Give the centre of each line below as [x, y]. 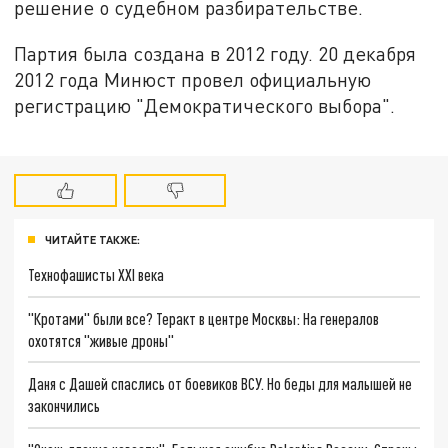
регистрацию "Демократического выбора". [207, 106]
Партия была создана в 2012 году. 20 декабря [215, 54]
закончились [64, 406]
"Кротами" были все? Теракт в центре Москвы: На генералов [204, 318]
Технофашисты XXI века [96, 274]
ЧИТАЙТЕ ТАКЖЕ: [92, 239]
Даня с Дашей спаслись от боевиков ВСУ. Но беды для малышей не [220, 384]
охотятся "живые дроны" [101, 340]
